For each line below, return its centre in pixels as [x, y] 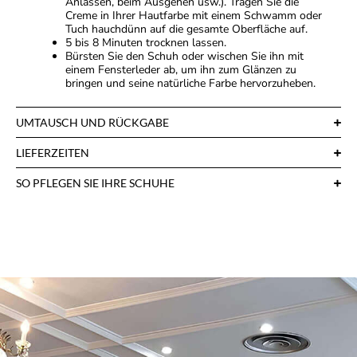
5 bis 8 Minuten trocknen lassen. [146, 43]
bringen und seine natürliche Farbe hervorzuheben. [190, 84]
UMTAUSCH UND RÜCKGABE [92, 123]
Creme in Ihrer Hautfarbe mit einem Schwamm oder [194, 16]
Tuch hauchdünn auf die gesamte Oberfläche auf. [186, 29]
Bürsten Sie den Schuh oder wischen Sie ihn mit [184, 57]
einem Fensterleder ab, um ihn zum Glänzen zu [181, 70]
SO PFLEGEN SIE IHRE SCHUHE [95, 183]
